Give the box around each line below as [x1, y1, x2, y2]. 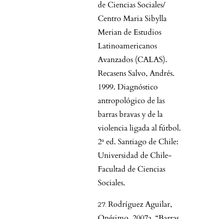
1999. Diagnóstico [98, 82, 158, 93]
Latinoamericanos [98, 41, 157, 52]
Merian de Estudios [98, 27, 161, 38]
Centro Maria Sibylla [98, 13, 167, 24]
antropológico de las [98, 95, 165, 107]
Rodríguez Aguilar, [108, 199, 172, 210]
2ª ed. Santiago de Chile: [98, 136, 178, 148]
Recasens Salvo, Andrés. [98, 68, 175, 79]
